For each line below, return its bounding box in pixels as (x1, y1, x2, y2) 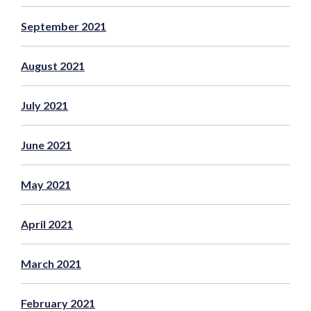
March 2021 (21, 256, 81, 270)
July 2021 (21, 98, 68, 112)
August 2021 (21, 58, 85, 72)
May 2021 (21, 177, 71, 191)
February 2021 (21, 296, 95, 310)
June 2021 (21, 137, 72, 151)
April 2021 (21, 217, 73, 230)
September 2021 (21, 19, 106, 33)
